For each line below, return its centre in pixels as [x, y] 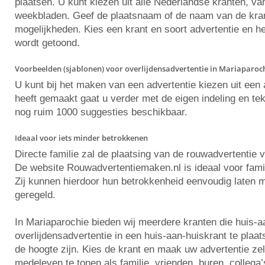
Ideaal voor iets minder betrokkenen [81, 138]
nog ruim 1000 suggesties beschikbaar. [101, 112]
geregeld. [35, 195]
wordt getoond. [47, 43]
